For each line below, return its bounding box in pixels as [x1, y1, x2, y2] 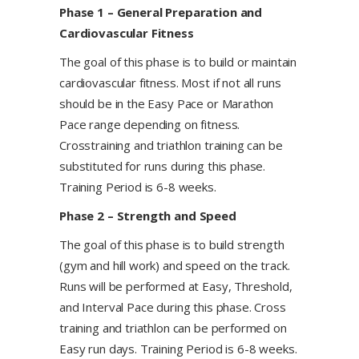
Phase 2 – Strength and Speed [59, 208, 236, 224]
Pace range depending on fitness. [59, 116, 240, 132]
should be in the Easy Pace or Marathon [59, 95, 274, 111]
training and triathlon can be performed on [59, 320, 287, 336]
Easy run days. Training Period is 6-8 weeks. [59, 341, 297, 357]
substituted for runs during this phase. [59, 158, 266, 174]
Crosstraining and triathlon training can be [59, 137, 283, 153]
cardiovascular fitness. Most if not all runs [59, 75, 281, 91]
